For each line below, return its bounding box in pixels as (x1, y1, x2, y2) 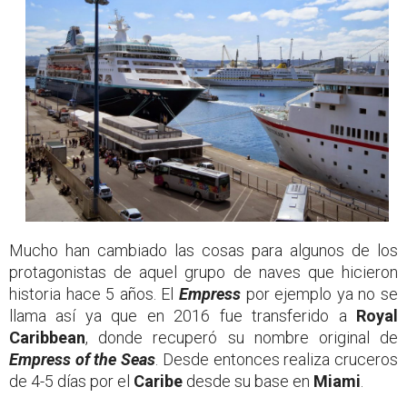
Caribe (134, 372, 183, 392)
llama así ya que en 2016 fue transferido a (9, 306, 356, 326)
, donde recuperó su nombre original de (85, 328, 398, 348)
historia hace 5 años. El (9, 284, 179, 304)
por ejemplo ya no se (241, 284, 398, 304)
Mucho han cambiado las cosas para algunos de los (9, 241, 398, 261)
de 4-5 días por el (9, 372, 134, 392)
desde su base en (183, 372, 313, 392)
